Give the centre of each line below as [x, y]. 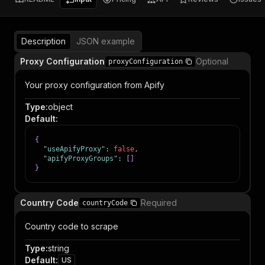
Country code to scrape [72, 226]
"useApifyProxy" [74, 149]
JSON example [106, 41]
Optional [212, 61]
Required [159, 203]
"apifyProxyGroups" [80, 159]
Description [43, 41]
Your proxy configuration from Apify [95, 85]
